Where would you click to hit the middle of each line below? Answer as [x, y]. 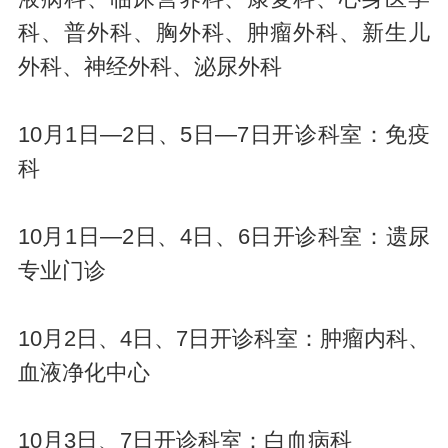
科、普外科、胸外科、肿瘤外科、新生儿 [224, 32]
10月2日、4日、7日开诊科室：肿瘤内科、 [224, 338]
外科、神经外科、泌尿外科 [149, 66]
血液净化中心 [83, 372]
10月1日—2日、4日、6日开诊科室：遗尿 [224, 236]
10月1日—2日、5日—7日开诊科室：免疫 [224, 134]
